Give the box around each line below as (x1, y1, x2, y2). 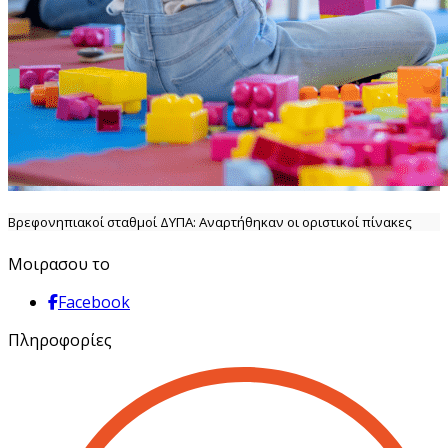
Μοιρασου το (8, 253, 110, 276)
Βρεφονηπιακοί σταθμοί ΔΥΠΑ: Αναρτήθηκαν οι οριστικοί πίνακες (8, 213, 412, 232)
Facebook (58, 291, 130, 314)
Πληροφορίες (8, 329, 112, 352)
